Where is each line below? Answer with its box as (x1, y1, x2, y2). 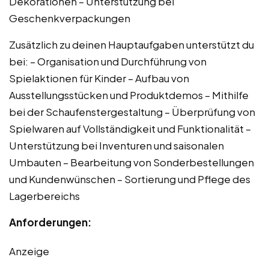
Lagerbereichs (9, 189, 80, 202)
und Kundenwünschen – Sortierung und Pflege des (9, 172, 250, 186)
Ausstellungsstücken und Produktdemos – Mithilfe (9, 88, 249, 101)
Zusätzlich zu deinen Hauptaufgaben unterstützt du (9, 37, 254, 51)
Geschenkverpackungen (9, 11, 130, 25)
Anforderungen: (9, 215, 91, 229)
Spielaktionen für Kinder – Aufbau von (9, 71, 189, 85)
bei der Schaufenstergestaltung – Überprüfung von (9, 104, 255, 118)
